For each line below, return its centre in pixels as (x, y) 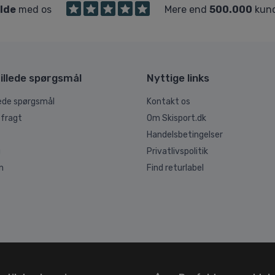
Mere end (187, 10)
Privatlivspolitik (177, 152)
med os (33, 10)
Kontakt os (168, 102)
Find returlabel (175, 168)
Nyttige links (178, 78)
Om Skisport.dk (176, 118)
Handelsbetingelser (185, 135)
